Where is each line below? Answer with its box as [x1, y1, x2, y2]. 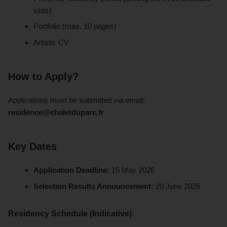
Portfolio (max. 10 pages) [33, 22, 117, 31]
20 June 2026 [154, 181, 201, 191]
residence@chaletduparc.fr [8, 107, 104, 117]
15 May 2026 [109, 165, 155, 174]
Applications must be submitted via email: [8, 95, 145, 104]
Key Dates [8, 140, 57, 152]
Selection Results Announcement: [33, 181, 154, 191]
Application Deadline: [33, 165, 110, 174]
